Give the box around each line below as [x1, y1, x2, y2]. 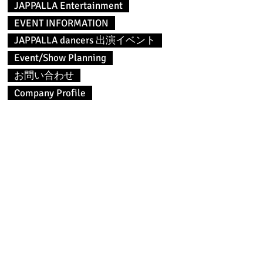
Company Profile [14, 86, 86, 99]
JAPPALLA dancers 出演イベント [14, 34, 156, 47]
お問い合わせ [14, 69, 74, 82]
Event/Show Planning [14, 52, 106, 65]
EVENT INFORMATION [14, 16, 109, 29]
